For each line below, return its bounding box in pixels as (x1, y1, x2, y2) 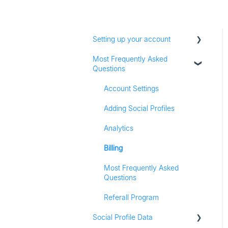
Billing (104, 143, 123, 152)
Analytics (104, 123, 133, 132)
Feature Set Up (104, 74, 152, 83)
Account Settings (104, 83, 159, 93)
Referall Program (104, 192, 159, 202)
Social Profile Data (93, 212, 153, 221)
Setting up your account (93, 34, 170, 43)
